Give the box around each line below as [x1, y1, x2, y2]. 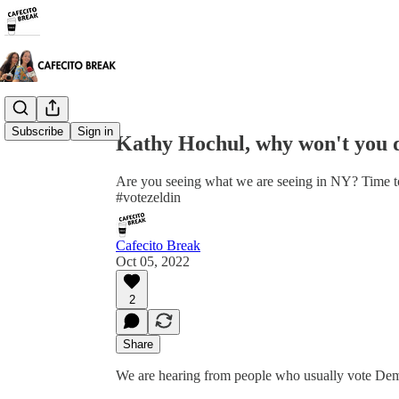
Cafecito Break [116, 237, 200, 253]
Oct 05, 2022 [116, 253, 190, 269]
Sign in [77, 125, 113, 139]
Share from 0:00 [109, 55, 199, 70]
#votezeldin [116, 189, 181, 205]
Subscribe [12, 125, 63, 139]
